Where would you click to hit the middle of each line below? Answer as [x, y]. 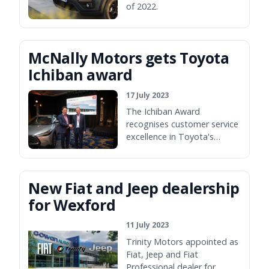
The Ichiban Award [163, 111]
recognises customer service [183, 124]
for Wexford [72, 205]
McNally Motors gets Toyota [129, 58]
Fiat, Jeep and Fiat [162, 254]
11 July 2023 [148, 225]
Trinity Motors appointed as [183, 241]
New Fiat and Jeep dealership [134, 188]
